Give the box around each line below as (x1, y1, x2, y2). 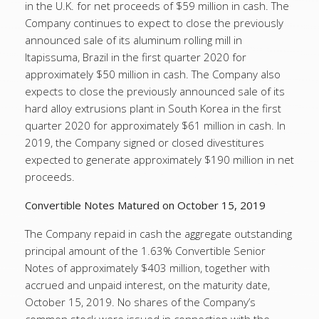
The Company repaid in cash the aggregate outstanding (25, 226, 292, 241)
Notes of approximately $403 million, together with (25, 261, 270, 275)
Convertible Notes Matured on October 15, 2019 (25, 198, 266, 212)
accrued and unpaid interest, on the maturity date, (25, 278, 270, 292)
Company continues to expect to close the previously (25, 16, 283, 30)
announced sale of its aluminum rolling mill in (25, 33, 242, 47)
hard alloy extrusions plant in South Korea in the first (25, 101, 281, 115)
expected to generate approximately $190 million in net (25, 152, 294, 167)
